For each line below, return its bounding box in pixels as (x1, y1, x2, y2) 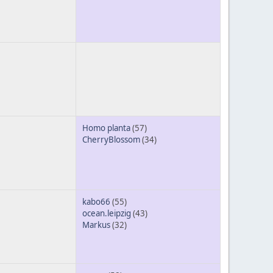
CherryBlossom (82, 134, 140, 146)
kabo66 (82, 196, 110, 208)
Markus (82, 219, 110, 231)
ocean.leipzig (82, 208, 131, 219)
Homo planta (82, 122, 130, 134)
